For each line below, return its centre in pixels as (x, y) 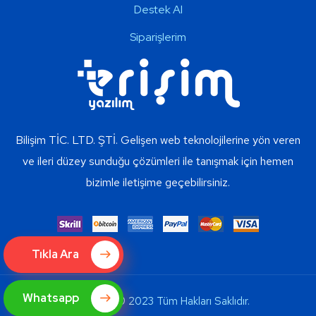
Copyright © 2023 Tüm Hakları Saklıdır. (158, 301)
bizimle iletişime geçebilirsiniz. (158, 183)
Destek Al (158, 10)
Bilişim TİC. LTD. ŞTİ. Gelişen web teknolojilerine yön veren (158, 140)
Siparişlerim (158, 37)
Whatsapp (52, 298)
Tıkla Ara (56, 254)
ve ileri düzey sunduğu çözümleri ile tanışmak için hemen (158, 162)
